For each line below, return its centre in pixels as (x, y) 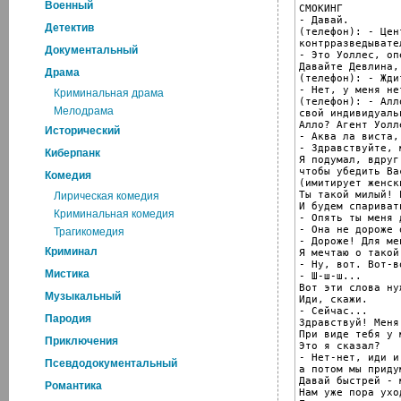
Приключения (81, 341)
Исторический (82, 131)
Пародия (68, 319)
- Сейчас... (333, 311)
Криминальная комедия (114, 214)
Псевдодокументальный (111, 363)
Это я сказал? (340, 346)
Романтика (73, 386)
